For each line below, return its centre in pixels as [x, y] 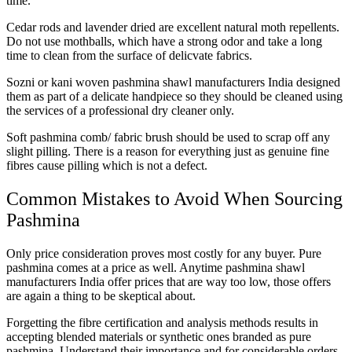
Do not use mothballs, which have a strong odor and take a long [164, 42]
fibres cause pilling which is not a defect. [107, 166]
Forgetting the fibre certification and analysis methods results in [162, 323]
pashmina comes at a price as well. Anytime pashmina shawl [156, 268]
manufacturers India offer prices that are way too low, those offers [169, 282]
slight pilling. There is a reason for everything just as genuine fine [168, 152]
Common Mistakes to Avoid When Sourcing [174, 199]
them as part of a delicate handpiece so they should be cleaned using [174, 97]
